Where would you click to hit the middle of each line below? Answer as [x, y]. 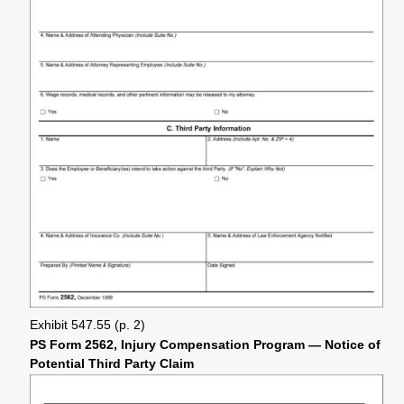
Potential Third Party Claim [112, 364]
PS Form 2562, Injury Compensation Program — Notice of [205, 345]
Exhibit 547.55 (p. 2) [87, 326]
